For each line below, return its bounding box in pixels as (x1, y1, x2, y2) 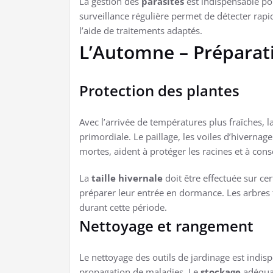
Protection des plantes (79, 80, 239, 101)
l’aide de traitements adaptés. (79, 24, 202, 37)
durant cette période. (79, 200, 167, 213)
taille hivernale (91, 171, 163, 184)
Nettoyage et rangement (79, 215, 253, 236)
